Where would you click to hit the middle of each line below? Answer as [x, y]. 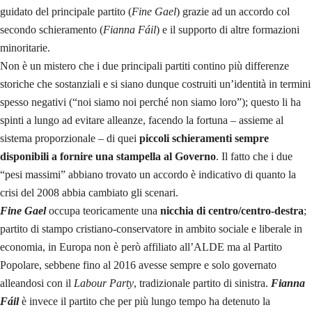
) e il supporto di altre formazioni [228, 30]
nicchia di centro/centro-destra [232, 211]
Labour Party [104, 283]
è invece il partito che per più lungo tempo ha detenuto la [145, 302]
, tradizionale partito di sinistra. [202, 283]
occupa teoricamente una [104, 211]
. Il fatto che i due [254, 157]
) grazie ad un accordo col [233, 12]
